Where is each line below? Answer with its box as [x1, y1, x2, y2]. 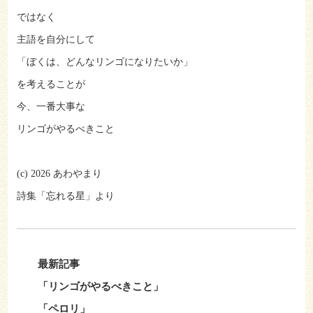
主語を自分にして [16, 34, 95, 45]
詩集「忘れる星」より [16, 191, 115, 202]
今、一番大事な [16, 101, 85, 112]
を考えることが [16, 79, 85, 90]
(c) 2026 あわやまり [16, 168, 102, 180]
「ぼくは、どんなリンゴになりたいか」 [16, 57, 193, 68]
